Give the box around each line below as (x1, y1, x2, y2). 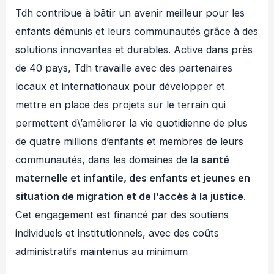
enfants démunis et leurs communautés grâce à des (15, 25, 259, 38)
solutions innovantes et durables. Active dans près (15, 43, 253, 56)
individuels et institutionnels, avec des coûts (15, 227, 220, 240)
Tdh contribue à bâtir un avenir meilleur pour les (15, 7, 245, 20)
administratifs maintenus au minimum (15, 245, 188, 258)
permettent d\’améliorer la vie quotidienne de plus (15, 117, 248, 130)
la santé (190, 154, 230, 166)
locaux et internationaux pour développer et (15, 80, 226, 93)
